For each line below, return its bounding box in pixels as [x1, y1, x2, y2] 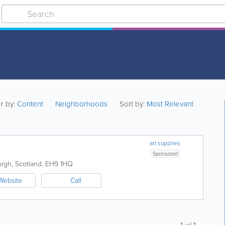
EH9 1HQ [45, 159, 73, 169]
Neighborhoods [55, 98, 108, 109]
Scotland [15, 159, 42, 169]
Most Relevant [147, 98, 194, 109]
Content [17, 98, 46, 109]
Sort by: [120, 98, 145, 109]
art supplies [150, 139, 181, 148]
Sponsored [153, 150, 178, 158]
